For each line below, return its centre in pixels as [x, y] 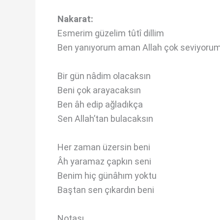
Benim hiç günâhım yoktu [107, 175]
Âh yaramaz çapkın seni [104, 161]
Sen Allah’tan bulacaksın [105, 119]
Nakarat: [75, 19]
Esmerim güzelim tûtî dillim [111, 33]
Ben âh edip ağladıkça [100, 105]
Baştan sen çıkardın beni [106, 190]
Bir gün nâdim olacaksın [104, 76]
